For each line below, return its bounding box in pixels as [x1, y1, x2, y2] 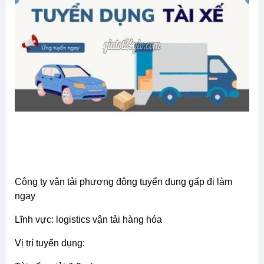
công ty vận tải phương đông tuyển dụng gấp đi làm [15, 176, 22, 187]
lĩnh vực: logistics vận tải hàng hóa [20, 214, 162, 225]
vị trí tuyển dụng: [21, 237, 85, 248]
